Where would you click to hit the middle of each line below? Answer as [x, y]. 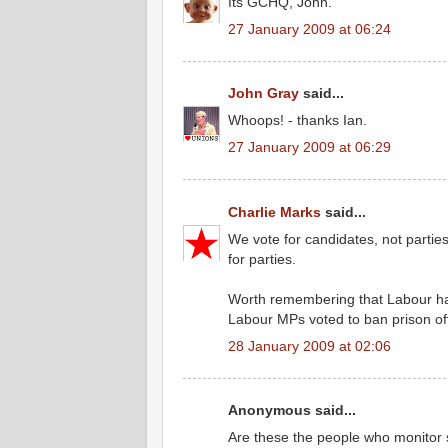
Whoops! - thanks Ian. [297, 120]
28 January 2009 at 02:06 [309, 346]
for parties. [262, 258]
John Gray [263, 93]
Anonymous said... [292, 410]
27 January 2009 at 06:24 [309, 28]
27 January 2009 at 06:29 [309, 147]
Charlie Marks [274, 211]
